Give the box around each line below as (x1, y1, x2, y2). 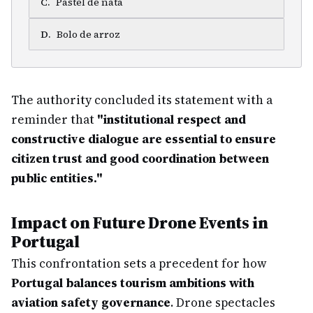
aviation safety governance (11, 294, 170, 311)
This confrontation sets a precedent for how (11, 255, 267, 272)
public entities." (11, 170, 103, 187)
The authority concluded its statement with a (11, 92, 272, 108)
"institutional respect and (97, 111, 246, 128)
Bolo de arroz (57, 27, 120, 41)
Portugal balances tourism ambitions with (11, 275, 254, 291)
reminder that (11, 111, 97, 128)
